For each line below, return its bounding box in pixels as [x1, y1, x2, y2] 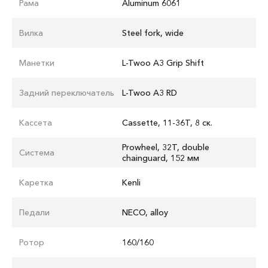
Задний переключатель [19, 87, 114, 98]
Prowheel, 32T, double [121, 141, 209, 153]
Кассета [19, 117, 52, 128]
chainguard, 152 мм [121, 152, 199, 163]
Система [19, 147, 54, 158]
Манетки [19, 57, 54, 68]
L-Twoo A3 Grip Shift [121, 57, 205, 68]
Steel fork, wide [121, 27, 184, 38]
